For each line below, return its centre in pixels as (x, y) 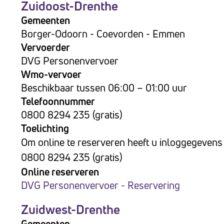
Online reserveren (60, 172)
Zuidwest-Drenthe (70, 209)
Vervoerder (45, 47)
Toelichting (45, 128)
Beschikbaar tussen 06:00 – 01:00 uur (104, 88)
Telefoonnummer (58, 101)
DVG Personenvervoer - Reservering (100, 185)
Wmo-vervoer (51, 74)
